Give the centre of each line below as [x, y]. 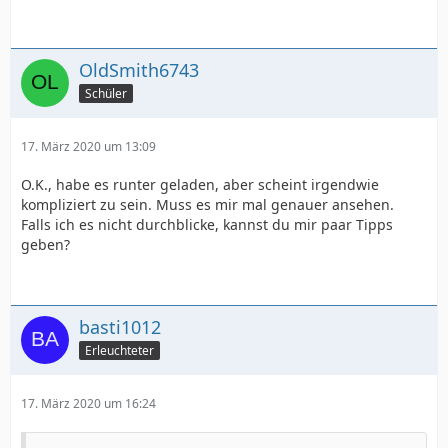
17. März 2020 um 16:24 [88, 404]
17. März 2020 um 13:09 [88, 147]
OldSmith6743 [139, 70]
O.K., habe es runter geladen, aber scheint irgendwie [200, 185]
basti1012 [120, 327]
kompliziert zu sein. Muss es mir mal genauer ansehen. [207, 205]
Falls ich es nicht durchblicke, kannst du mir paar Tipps [207, 225]
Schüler [106, 93]
